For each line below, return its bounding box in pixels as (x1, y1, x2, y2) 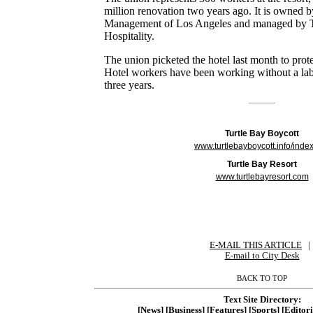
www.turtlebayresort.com (215, 171, 309, 182)
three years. (104, 78, 155, 91)
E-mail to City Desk (224, 250, 300, 261)
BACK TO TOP (237, 273, 287, 282)
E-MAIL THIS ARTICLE (210, 240, 302, 250)
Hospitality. (104, 29, 155, 42)
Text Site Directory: (223, 294, 301, 305)
